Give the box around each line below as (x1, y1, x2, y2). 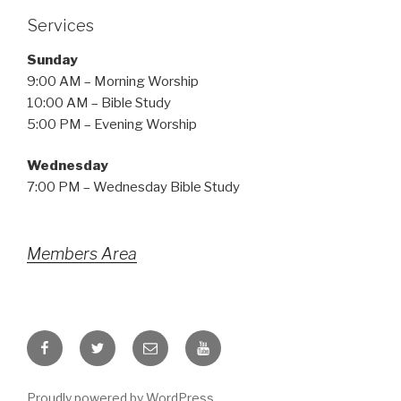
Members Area (27, 243, 137, 263)
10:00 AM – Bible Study (27, 94, 171, 111)
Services (27, 16, 94, 36)
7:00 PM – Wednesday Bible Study (27, 179, 240, 196)
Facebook (37, 332, 106, 350)
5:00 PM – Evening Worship (27, 115, 197, 132)
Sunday (27, 51, 78, 68)
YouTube (195, 332, 255, 350)
